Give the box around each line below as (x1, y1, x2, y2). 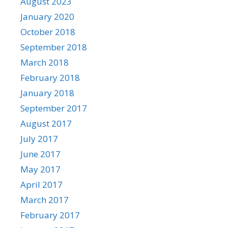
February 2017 (20, 209, 80, 221)
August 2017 (20, 117, 72, 129)
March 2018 (20, 56, 69, 68)
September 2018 (20, 41, 87, 53)
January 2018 (20, 87, 74, 99)
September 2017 (20, 102, 87, 114)
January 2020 (20, 10, 74, 22)
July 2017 (20, 132, 58, 145)
